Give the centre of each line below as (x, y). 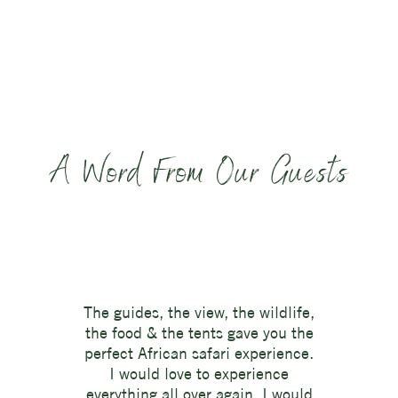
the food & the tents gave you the (199, 332)
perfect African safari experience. (199, 353)
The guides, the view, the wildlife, (199, 312)
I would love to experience (199, 373)
